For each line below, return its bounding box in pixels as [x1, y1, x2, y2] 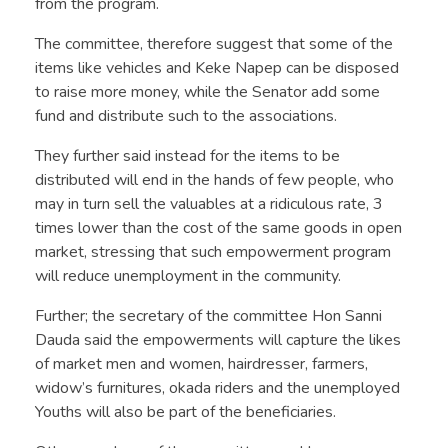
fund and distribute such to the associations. [35, 105, 337, 128]
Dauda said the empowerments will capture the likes [35, 329, 401, 352]
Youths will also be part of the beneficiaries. [35, 401, 336, 424]
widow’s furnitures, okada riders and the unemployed [35, 377, 400, 400]
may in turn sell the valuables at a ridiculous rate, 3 [35, 193, 383, 216]
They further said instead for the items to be [35, 145, 340, 168]
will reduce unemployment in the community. [35, 265, 341, 288]
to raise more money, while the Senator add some [35, 81, 380, 104]
